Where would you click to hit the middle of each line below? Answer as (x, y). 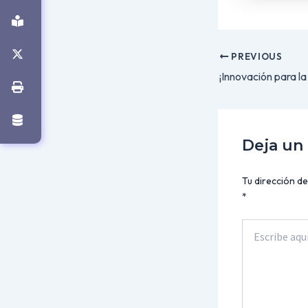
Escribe (258, 226)
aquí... (255, 240)
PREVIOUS (255, 57)
